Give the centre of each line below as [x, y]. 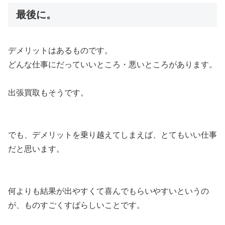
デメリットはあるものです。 [60, 50]
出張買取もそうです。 [48, 92]
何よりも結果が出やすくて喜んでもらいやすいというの [108, 191]
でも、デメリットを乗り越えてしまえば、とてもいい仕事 [113, 135]
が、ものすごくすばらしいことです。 [76, 205]
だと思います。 [36, 149]
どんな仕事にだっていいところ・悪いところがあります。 [113, 64]
